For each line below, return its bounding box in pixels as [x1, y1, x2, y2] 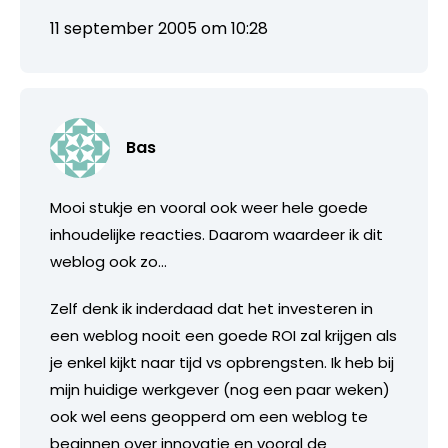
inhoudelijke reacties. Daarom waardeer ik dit [50, 223, 383, 245]
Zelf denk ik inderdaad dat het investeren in [50, 297, 373, 319]
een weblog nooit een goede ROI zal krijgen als [50, 324, 397, 346]
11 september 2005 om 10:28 [50, 16, 268, 40]
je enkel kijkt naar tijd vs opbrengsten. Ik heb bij [50, 351, 394, 373]
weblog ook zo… [50, 250, 167, 272]
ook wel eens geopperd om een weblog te [50, 405, 368, 427]
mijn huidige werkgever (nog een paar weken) [50, 378, 390, 400]
